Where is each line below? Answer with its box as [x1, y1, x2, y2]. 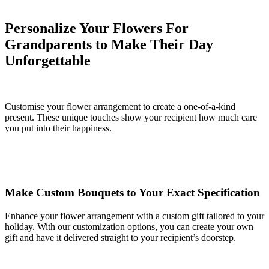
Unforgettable [5, 53, 91, 69]
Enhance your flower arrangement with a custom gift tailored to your [5, 210, 264, 221]
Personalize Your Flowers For [5, 20, 189, 37]
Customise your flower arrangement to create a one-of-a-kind [5, 101, 235, 112]
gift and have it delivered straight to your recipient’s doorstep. [5, 232, 236, 243]
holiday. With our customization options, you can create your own [5, 221, 253, 232]
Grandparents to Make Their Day [5, 37, 213, 53]
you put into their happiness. [5, 123, 112, 134]
